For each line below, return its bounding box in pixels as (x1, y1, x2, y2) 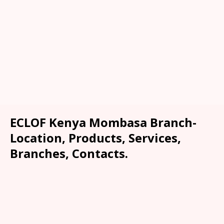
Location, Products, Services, (10, 129, 181, 146)
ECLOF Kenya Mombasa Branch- (10, 113, 196, 130)
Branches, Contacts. (10, 144, 128, 161)
